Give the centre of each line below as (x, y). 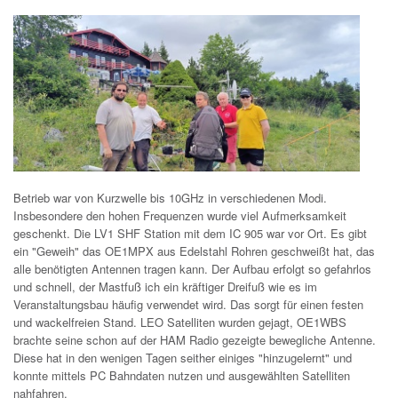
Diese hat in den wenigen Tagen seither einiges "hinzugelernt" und (183, 357)
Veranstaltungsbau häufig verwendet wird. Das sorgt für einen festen (188, 304)
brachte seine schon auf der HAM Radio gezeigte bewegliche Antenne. (195, 339)
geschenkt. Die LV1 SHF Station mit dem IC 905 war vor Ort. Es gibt (190, 233)
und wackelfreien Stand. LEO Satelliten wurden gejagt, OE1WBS (180, 322)
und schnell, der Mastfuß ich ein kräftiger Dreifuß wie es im (165, 286)
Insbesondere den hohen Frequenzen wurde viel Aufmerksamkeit (180, 215)
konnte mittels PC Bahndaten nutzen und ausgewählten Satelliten (182, 375)
